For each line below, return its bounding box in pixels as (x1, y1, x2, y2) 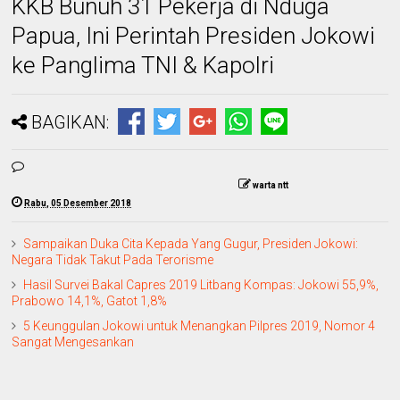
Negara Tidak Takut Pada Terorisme (12, 253, 214, 267)
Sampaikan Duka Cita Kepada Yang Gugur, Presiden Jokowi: (23, 237, 359, 251)
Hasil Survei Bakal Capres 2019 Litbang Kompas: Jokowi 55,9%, (23, 278, 379, 292)
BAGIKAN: (31, 112, 110, 133)
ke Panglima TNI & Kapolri (12, 52, 275, 79)
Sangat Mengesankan (12, 335, 135, 349)
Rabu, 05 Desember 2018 (24, 198, 132, 208)
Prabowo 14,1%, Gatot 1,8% (12, 294, 168, 308)
